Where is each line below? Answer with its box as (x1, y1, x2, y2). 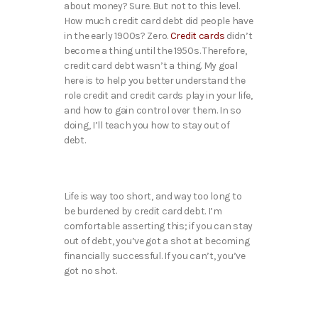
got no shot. (64, 264, 119, 277)
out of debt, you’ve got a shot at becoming (64, 234, 250, 247)
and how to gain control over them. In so (64, 104, 241, 117)
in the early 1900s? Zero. (64, 30, 170, 43)
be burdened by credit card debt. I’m (64, 204, 222, 217)
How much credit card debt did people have (64, 15, 253, 28)
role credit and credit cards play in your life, (64, 89, 253, 102)
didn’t (224, 30, 253, 43)
